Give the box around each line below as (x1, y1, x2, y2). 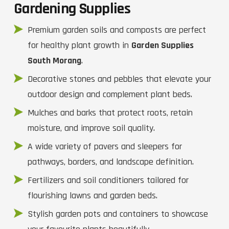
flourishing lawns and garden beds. (28, 190, 157, 202)
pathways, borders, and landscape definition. (28, 156, 194, 168)
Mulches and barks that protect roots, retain (28, 107, 193, 119)
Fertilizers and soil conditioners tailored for (28, 174, 189, 187)
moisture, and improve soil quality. (28, 122, 155, 134)
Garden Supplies (131, 39, 194, 52)
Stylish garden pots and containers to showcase (28, 208, 208, 220)
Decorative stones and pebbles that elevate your (28, 73, 211, 85)
